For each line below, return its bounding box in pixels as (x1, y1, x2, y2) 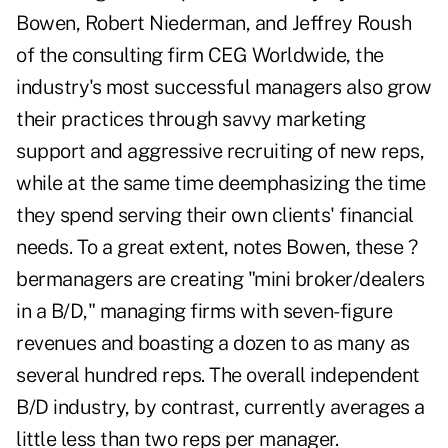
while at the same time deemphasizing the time (16, 171, 426, 196)
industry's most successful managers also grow (16, 75, 432, 100)
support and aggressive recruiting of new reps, (16, 139, 424, 164)
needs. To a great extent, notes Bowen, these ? (16, 235, 417, 260)
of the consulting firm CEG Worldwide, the (16, 43, 384, 68)
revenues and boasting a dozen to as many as (16, 331, 410, 356)
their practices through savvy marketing (16, 107, 366, 132)
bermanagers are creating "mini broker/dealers (16, 267, 425, 292)
